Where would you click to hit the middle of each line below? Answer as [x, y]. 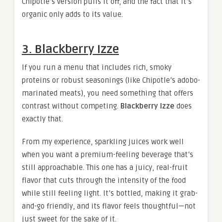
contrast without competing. [71, 106]
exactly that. [42, 119]
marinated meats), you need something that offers [108, 93]
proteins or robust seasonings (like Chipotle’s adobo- [111, 81]
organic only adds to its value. [72, 15]
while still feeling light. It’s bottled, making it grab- [110, 194]
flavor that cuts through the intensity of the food [104, 181]
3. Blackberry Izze [70, 50]
